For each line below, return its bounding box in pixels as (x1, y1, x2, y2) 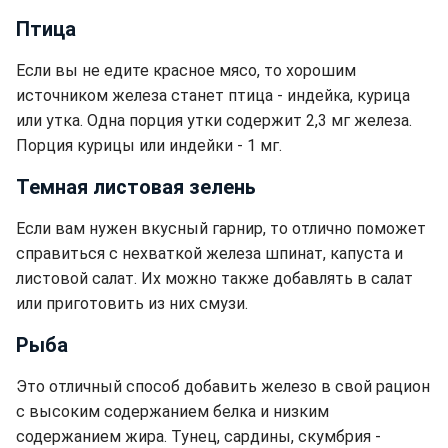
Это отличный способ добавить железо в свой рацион (16, 377, 430, 397)
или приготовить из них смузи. (16, 294, 248, 314)
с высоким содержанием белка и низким (16, 402, 329, 422)
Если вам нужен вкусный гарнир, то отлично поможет (16, 219, 426, 239)
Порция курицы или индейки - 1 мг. (16, 136, 282, 156)
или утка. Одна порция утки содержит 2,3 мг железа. (16, 111, 412, 131)
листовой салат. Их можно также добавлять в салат (16, 269, 413, 289)
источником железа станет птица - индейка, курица (16, 86, 410, 106)
